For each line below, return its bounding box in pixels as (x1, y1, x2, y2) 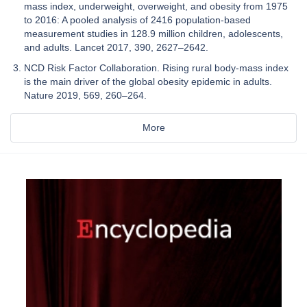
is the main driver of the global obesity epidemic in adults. (24, 75, 272, 87)
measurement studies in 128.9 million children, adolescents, (24, 27, 283, 39)
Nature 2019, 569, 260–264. (24, 89, 147, 101)
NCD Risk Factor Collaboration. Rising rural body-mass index (24, 62, 288, 73)
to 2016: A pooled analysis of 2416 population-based (24, 14, 251, 25)
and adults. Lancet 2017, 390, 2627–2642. (24, 41, 208, 53)
